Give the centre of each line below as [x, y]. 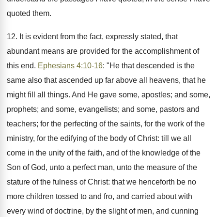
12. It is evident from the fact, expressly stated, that [92, 37]
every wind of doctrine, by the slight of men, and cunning [103, 211]
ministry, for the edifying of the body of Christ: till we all [99, 138]
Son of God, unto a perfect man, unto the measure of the [102, 167]
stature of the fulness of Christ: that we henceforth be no [101, 182]
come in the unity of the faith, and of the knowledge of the [104, 153]
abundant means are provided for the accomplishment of [103, 51]
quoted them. [29, 13]
